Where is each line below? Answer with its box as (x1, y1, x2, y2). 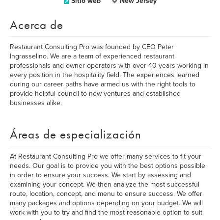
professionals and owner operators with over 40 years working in (10, 61, 209, 70)
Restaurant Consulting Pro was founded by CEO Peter (10, 43, 174, 51)
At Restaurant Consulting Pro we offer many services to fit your (10, 152, 201, 161)
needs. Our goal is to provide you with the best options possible (10, 162, 205, 170)
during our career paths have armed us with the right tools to (10, 80, 195, 88)
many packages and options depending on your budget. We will (10, 199, 203, 207)
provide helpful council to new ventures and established (10, 89, 181, 98)
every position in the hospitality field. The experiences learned (10, 71, 199, 79)
